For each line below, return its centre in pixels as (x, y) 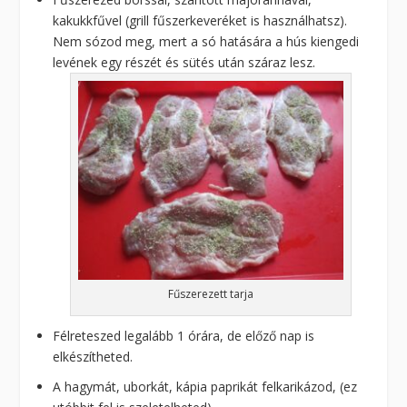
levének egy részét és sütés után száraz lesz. (184, 63)
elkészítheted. (93, 357)
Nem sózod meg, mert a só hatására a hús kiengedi (206, 42)
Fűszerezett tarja (211, 294)
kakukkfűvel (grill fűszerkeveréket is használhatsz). (200, 21)
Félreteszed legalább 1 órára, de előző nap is (184, 336)
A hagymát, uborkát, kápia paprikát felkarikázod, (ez (205, 387)
